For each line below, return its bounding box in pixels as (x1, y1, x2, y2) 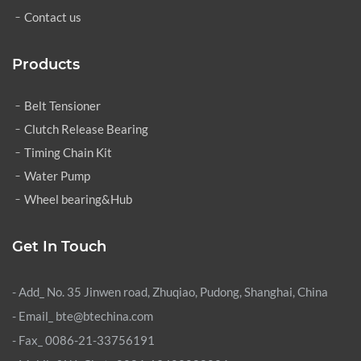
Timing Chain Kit (24, 144, 112, 160)
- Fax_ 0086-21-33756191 (12, 332, 155, 347)
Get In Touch (12, 237, 106, 255)
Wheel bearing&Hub (24, 191, 132, 206)
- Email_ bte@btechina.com (12, 308, 153, 323)
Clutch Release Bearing (24, 121, 148, 136)
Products (12, 55, 80, 73)
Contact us (24, 9, 81, 24)
